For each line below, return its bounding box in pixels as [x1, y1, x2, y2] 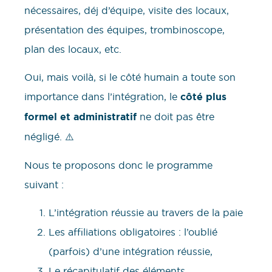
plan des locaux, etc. [24, 42, 124, 55]
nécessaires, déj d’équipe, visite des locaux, [24, 4, 229, 16]
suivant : [24, 178, 67, 191]
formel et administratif [24, 110, 137, 124]
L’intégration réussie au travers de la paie [49, 206, 246, 219]
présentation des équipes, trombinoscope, [24, 23, 225, 36]
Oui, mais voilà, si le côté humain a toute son [24, 71, 236, 84]
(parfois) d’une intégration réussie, [49, 245, 216, 257]
